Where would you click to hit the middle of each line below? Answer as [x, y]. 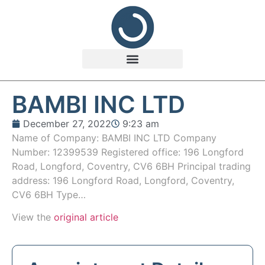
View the [33, 217]
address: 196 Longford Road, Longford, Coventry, [123, 180]
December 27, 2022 [67, 124]
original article [86, 217]
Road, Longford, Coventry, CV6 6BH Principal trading [131, 166]
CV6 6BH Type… [49, 195]
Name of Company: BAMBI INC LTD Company [114, 138]
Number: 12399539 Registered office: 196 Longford [128, 152]
